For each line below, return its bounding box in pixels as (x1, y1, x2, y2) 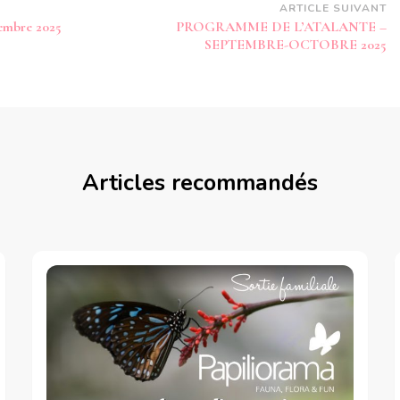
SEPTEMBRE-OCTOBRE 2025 (204, 35, 387, 54)
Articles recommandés (82, 167, 318, 198)
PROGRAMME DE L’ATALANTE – (175, 17, 387, 36)
